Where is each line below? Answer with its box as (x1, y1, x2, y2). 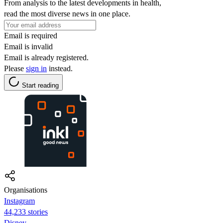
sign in (26, 64, 47, 73)
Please (4, 64, 26, 73)
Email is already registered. (4, 53, 89, 62)
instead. (47, 64, 73, 73)
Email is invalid (4, 42, 53, 51)
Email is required (4, 31, 57, 40)
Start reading (22, 81, 59, 89)
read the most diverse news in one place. (4, 9, 130, 18)
